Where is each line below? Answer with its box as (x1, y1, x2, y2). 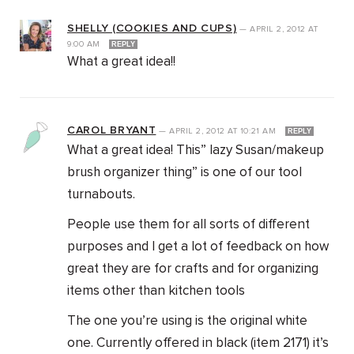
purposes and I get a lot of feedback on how (67, 240, 329, 254)
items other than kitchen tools (67, 284, 245, 299)
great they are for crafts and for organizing (67, 262, 318, 277)
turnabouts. (67, 188, 135, 202)
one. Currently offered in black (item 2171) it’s (67, 337, 329, 351)
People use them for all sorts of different (67, 218, 310, 232)
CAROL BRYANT (67, 125, 156, 137)
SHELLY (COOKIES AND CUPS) (67, 23, 237, 35)
